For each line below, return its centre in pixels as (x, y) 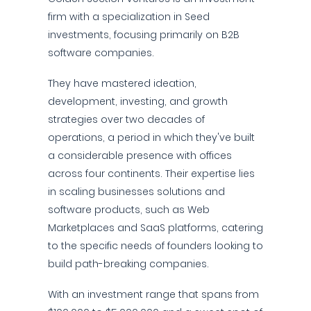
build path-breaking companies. (128, 264)
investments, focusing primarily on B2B (144, 35)
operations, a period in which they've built (151, 137)
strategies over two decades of (126, 119)
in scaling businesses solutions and (136, 192)
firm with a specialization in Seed (129, 17)
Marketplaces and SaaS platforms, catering (155, 228)
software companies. (101, 53)
